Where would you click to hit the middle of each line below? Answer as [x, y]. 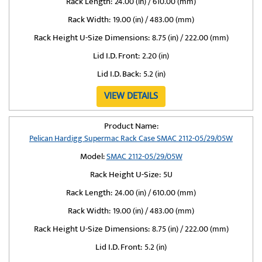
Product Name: [131, 126]
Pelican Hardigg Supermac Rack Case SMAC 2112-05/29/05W [131, 138]
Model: [92, 156]
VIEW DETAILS [131, 96]
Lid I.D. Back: [119, 74]
